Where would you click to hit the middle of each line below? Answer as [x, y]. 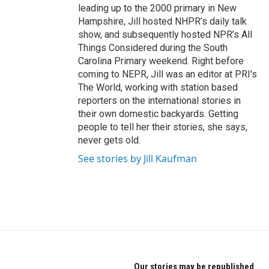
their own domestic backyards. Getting [158, 114]
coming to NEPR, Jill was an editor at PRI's [168, 74]
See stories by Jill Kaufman [138, 159]
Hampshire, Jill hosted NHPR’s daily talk [162, 21]
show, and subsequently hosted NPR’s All [165, 35]
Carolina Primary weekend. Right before [161, 61]
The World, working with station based [158, 87]
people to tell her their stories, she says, [163, 127]
